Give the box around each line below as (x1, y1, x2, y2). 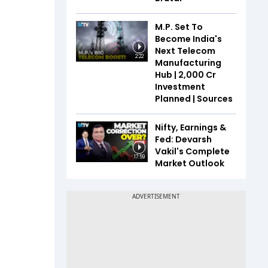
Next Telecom (155, 45, 215, 57)
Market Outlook (155, 157, 224, 169)
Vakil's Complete (155, 145, 230, 157)
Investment (155, 81, 205, 93)
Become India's (155, 33, 222, 45)
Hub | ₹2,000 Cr (155, 69, 216, 81)
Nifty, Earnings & (155, 121, 226, 133)
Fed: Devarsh (155, 133, 212, 145)
